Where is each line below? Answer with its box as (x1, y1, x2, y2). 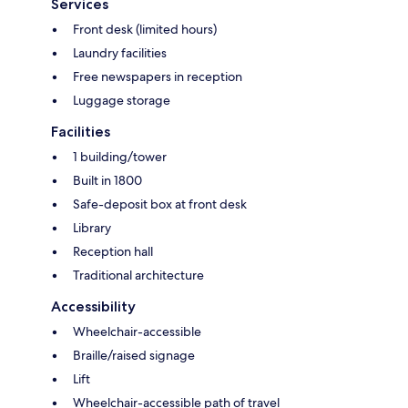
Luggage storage (73, 92, 170, 109)
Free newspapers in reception (73, 68, 242, 86)
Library (73, 219, 111, 237)
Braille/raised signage (73, 347, 195, 364)
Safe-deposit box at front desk (73, 196, 247, 213)
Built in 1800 (73, 172, 142, 189)
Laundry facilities (73, 45, 167, 62)
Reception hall (73, 243, 153, 260)
